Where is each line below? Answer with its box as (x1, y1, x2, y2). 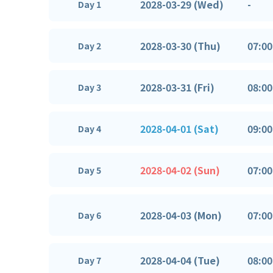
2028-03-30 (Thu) (140, 38, 221, 53)
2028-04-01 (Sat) (140, 121, 219, 136)
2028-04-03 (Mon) (140, 207, 222, 222)
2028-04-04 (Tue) (140, 252, 220, 268)
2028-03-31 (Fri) (140, 79, 214, 94)
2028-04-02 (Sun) (140, 162, 220, 177)
